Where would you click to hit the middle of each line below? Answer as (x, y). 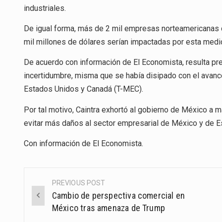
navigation (57, 206)
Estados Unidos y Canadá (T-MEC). (83, 89)
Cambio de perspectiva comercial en (118, 195)
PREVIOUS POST (79, 183)
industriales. (45, 8)
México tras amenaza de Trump (108, 208)
